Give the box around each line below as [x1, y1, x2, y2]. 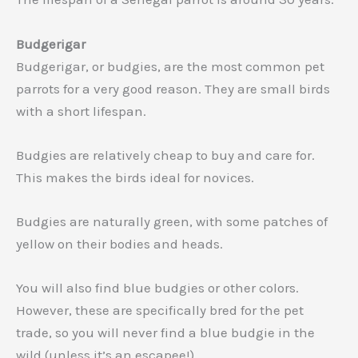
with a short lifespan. [16, 102, 146, 119]
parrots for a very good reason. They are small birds [16, 80, 330, 97]
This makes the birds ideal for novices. [16, 169, 257, 185]
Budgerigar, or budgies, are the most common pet [16, 58, 324, 74]
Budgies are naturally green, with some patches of [16, 213, 328, 230]
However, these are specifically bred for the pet [16, 302, 304, 319]
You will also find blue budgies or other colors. [16, 280, 299, 296]
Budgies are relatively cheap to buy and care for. [16, 146, 315, 163]
